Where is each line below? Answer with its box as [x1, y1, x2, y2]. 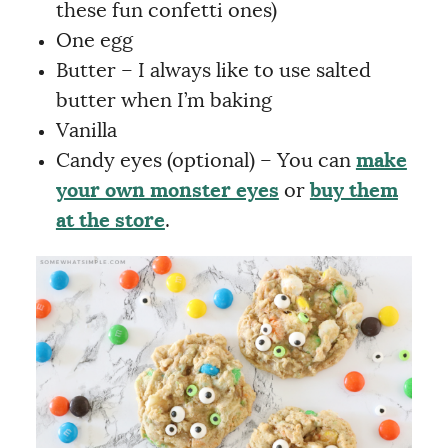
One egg [55, 31, 133, 51]
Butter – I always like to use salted [55, 61, 371, 81]
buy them [309, 181, 398, 201]
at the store [55, 211, 165, 231]
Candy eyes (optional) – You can [55, 151, 356, 171]
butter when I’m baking [55, 91, 272, 111]
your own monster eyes [55, 181, 279, 201]
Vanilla [55, 121, 117, 141]
